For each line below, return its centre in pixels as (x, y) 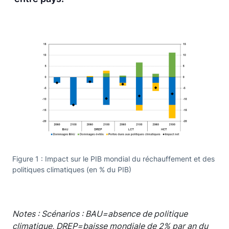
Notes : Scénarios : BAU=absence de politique (100, 213)
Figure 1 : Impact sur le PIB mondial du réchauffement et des (113, 158)
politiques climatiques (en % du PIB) (72, 169)
